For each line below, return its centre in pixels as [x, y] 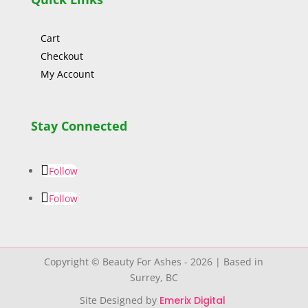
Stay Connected [80, 126]
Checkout [62, 56]
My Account [67, 74]
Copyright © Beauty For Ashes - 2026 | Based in [154, 262]
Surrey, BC [154, 278]
